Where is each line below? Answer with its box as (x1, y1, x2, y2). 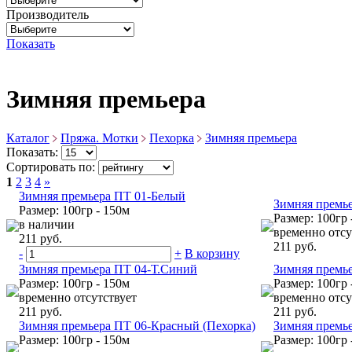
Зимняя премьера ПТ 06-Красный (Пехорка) (19, 318, 255, 332)
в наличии (19, 217, 75, 231)
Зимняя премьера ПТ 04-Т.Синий (19, 262, 197, 276)
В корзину (185, 246, 240, 260)
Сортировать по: (6, 159, 98, 174)
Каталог (6, 130, 49, 145)
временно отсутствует (19, 290, 137, 304)
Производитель (6, 8, 89, 21)
